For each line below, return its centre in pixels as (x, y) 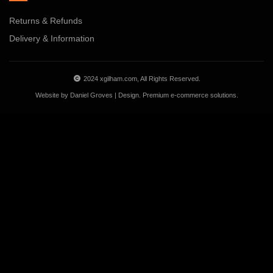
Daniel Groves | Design (104, 95)
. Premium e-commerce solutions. (188, 95)
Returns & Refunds (46, 21)
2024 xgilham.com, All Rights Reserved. (141, 79)
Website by (52, 95)
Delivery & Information (52, 38)
